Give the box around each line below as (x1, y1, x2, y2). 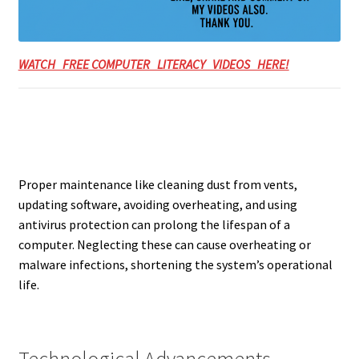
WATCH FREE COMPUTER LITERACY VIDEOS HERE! (18, 56, 289, 73)
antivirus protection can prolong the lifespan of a (18, 216, 290, 233)
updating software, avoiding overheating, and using (18, 196, 297, 213)
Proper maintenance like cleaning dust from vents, (18, 176, 297, 193)
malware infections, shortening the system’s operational (18, 256, 333, 273)
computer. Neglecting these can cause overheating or (18, 236, 311, 253)
